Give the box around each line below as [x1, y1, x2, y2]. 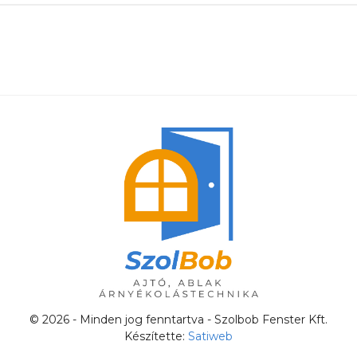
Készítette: [124, 329, 188, 344]
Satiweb [188, 329, 233, 344]
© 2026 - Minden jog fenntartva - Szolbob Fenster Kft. [29, 312, 328, 328]
